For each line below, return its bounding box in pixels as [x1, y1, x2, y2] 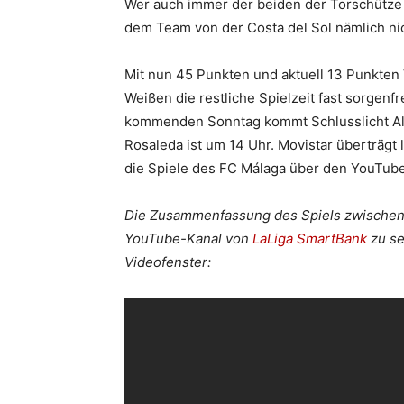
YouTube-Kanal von [124, 229, 252, 247]
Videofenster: [124, 252, 211, 271]
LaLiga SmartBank [252, 229, 367, 247]
